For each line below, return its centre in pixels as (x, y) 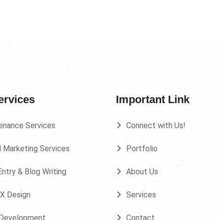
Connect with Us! (156, 125)
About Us (142, 172)
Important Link (153, 99)
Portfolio (142, 149)
